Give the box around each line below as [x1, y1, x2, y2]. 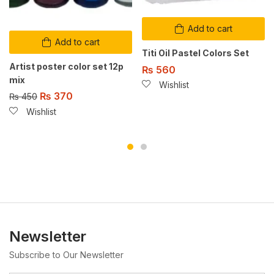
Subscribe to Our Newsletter [9, 249, 124, 260]
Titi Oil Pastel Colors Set [142, 48, 249, 59]
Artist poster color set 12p [9, 61, 124, 72]
